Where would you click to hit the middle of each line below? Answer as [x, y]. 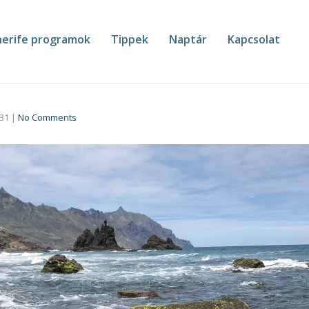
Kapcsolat [254, 40]
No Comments [47, 117]
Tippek [130, 40]
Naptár [188, 40]
